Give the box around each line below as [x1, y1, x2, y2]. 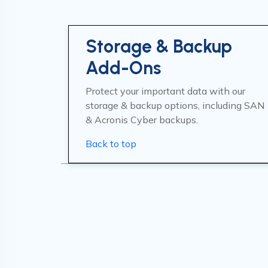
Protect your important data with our [86, 85, 245, 97]
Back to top [86, 138, 136, 150]
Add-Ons [86, 57, 161, 79]
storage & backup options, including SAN [86, 99, 264, 111]
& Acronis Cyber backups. [86, 114, 198, 126]
